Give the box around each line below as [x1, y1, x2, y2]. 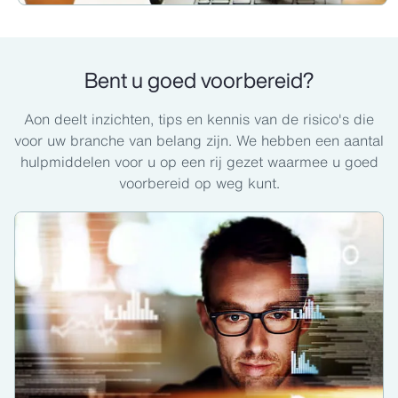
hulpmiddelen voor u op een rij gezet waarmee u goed [20, 151, 378, 173]
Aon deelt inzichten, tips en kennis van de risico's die [24, 108, 374, 131]
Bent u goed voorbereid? [84, 64, 314, 97]
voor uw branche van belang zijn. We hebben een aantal [14, 130, 384, 152]
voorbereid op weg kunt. [118, 172, 280, 195]
